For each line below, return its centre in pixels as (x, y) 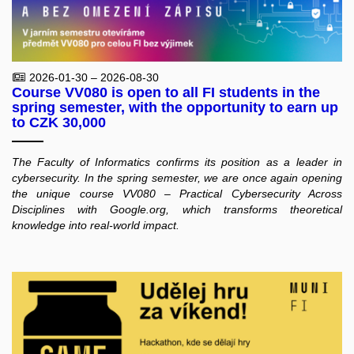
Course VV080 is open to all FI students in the (166, 93)
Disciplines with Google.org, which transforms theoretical (177, 209)
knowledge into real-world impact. (96, 225)
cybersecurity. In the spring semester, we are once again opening (177, 177)
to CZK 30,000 (59, 123)
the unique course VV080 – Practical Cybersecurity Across (177, 193)
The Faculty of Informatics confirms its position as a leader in (177, 162)
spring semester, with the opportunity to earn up (175, 108)
